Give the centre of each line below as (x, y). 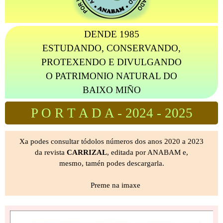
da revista (51, 152)
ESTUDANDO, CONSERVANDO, (111, 48)
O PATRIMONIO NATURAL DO (111, 76)
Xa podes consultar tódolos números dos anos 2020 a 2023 (111, 141)
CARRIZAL (87, 152)
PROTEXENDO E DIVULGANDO (111, 62)
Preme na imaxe (111, 185)
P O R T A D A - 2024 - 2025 (111, 113)
